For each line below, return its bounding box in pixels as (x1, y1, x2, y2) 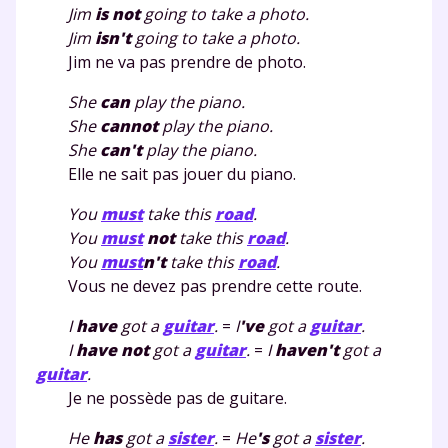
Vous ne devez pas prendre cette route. (36, 274, 362, 297)
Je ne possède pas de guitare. (36, 386, 287, 409)
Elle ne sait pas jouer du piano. (36, 162, 296, 185)
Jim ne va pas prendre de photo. (36, 50, 306, 73)
